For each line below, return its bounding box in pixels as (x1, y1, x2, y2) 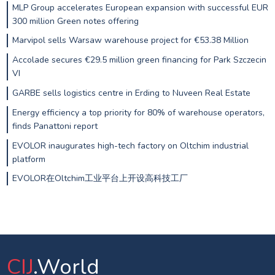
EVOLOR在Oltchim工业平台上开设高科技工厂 (12, 172, 188, 185)
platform (12, 153, 45, 165)
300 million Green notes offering (12, 15, 139, 27)
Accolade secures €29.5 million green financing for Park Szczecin (12, 54, 266, 66)
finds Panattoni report (12, 120, 98, 132)
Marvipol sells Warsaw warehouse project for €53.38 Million (12, 34, 249, 47)
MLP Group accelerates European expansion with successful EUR (12, 1, 268, 14)
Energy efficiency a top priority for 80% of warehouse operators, (12, 106, 265, 118)
